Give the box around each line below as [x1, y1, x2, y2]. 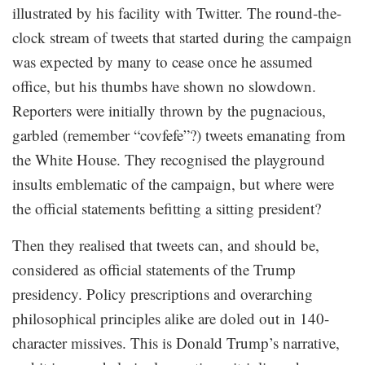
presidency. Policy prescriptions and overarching [12, 283, 313, 304]
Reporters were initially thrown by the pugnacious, [12, 99, 326, 121]
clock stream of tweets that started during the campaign [12, 26, 352, 47]
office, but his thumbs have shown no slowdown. [12, 75, 316, 96]
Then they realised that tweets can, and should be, [12, 234, 319, 255]
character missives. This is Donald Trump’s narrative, [12, 332, 340, 353]
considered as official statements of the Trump [12, 258, 296, 279]
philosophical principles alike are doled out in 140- [12, 307, 329, 328]
